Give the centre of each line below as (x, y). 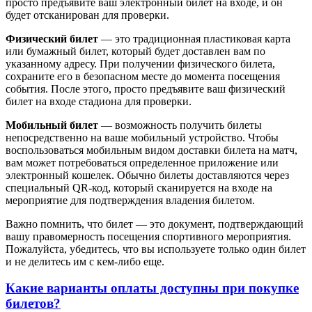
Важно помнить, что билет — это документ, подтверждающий (155, 224)
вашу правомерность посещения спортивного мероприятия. (148, 236)
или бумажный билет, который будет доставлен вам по (135, 51)
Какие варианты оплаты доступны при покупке (152, 288)
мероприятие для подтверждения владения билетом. (130, 200)
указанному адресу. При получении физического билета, (140, 63)
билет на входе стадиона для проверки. (99, 101)
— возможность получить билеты (180, 125)
